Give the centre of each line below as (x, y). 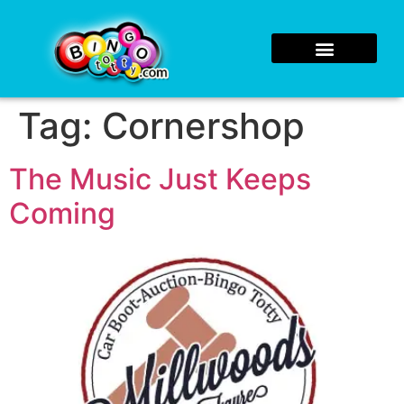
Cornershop (203, 125)
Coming (62, 213)
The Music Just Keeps (160, 179)
